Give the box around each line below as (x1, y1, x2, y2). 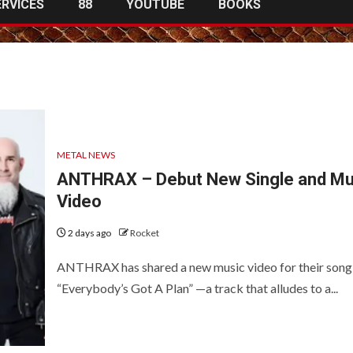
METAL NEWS (56, 148, 115, 161)
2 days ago (65, 226, 113, 239)
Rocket (129, 226, 159, 239)
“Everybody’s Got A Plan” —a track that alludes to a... (56, 280, 338, 295)
